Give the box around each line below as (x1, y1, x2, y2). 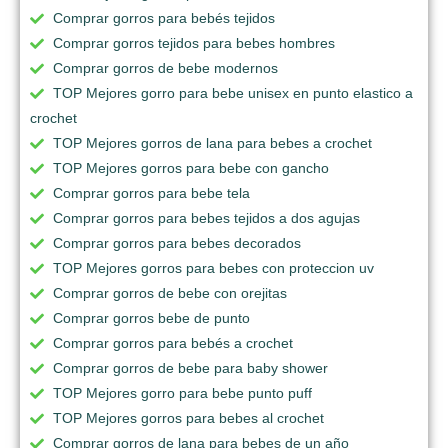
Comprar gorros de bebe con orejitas (53, 285, 287, 302)
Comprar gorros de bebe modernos (53, 60, 278, 77)
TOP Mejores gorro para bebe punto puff (53, 385, 312, 402)
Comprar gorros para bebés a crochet (53, 335, 293, 352)
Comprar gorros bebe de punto (53, 310, 250, 327)
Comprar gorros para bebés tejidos (53, 10, 275, 27)
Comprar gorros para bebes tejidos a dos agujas (53, 210, 360, 227)
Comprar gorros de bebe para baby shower (53, 360, 328, 377)
